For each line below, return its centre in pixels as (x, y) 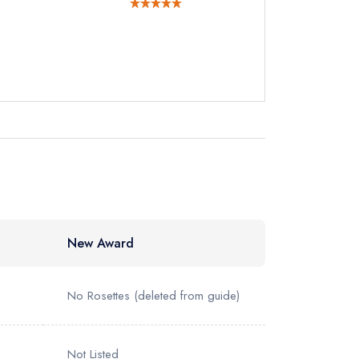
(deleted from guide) (187, 296)
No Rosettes (99, 296)
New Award (101, 243)
